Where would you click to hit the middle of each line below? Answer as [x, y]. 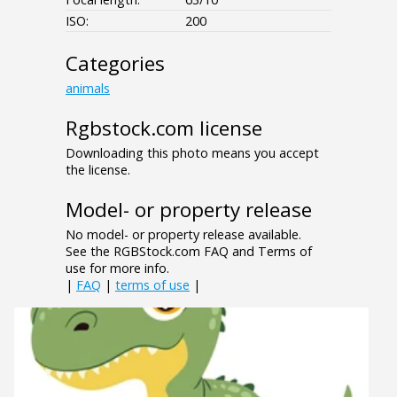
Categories [115, 63]
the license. [98, 169]
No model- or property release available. [183, 234]
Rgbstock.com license [164, 128]
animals [88, 88]
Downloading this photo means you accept [192, 152]
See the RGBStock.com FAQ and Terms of [189, 251]
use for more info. [117, 268]
